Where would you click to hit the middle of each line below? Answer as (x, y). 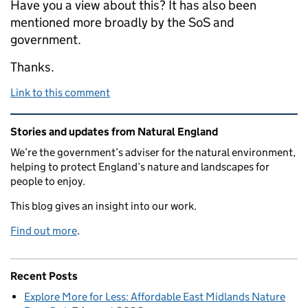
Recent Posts (44, 276)
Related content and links (97, 123)
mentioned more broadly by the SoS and (122, 23)
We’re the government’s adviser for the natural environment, (153, 153)
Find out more (44, 231)
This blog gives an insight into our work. (103, 206)
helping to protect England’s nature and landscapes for (140, 167)
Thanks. (32, 67)
